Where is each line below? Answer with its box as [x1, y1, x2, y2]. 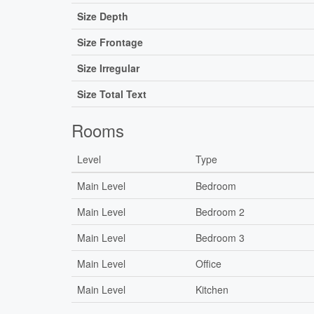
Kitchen [196, 282, 228, 297]
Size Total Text [77, 87, 146, 102]
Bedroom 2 [196, 205, 245, 219]
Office [196, 257, 221, 271]
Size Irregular [77, 61, 139, 76]
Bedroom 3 [196, 231, 245, 245]
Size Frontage [77, 35, 143, 50]
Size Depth [77, 9, 128, 24]
